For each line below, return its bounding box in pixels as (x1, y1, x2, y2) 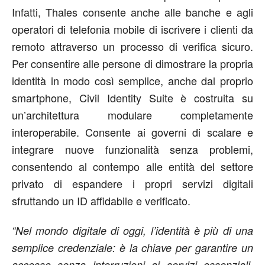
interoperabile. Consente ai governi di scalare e (12, 124, 253, 140)
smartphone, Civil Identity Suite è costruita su (12, 89, 253, 105)
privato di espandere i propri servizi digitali (12, 175, 253, 191)
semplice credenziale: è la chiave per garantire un (12, 240, 253, 255)
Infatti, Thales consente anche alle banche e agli (12, 4, 253, 20)
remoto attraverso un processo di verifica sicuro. (12, 38, 253, 54)
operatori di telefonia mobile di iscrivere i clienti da (12, 21, 253, 37)
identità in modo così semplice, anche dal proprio (12, 72, 253, 88)
